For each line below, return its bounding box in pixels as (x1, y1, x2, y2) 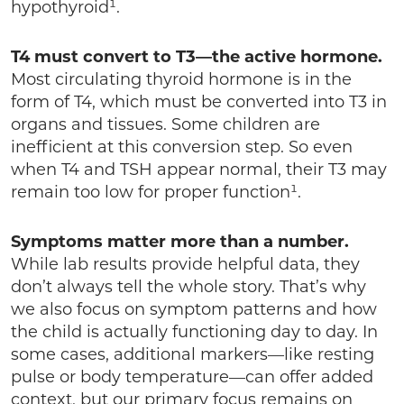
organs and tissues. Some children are (11, 116, 320, 134)
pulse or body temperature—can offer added (11, 369, 373, 387)
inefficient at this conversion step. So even (11, 139, 353, 157)
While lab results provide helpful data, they (11, 256, 360, 274)
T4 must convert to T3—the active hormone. (11, 49, 382, 67)
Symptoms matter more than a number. (11, 234, 349, 252)
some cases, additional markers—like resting (11, 346, 374, 364)
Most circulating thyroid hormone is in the (11, 71, 352, 89)
